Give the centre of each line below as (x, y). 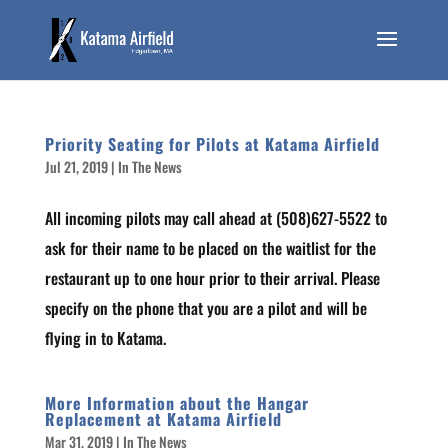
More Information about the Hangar (176, 403)
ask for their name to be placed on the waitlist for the (210, 248)
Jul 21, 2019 (76, 166)
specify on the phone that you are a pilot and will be (205, 308)
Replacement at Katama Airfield (163, 419)
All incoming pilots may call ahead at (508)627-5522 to (215, 218)
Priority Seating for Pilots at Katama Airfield (212, 144)
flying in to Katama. (105, 338)
